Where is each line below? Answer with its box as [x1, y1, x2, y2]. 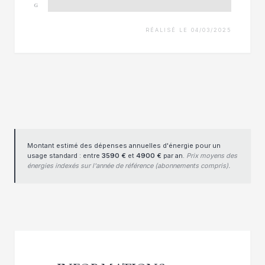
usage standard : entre [27, 151, 102, 160]
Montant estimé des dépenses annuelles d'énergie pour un [27, 141, 221, 150]
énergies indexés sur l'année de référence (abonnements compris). [27, 161, 230, 170]
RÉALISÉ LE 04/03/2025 [146, 27, 231, 34]
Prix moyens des [186, 151, 237, 160]
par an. [161, 151, 186, 160]
